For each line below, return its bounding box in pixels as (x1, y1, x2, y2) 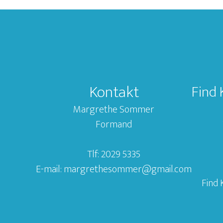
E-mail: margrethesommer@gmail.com (36, 161, 192, 178)
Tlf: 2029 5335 (87, 146, 140, 163)
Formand (96, 116, 132, 133)
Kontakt (89, 79, 139, 106)
